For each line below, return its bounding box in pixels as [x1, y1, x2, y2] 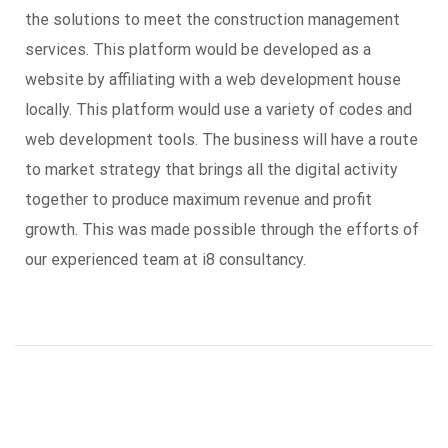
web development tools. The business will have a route [25, 130, 418, 149]
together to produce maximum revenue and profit [25, 190, 372, 209]
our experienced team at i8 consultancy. [25, 250, 306, 269]
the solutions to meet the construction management [25, 10, 400, 29]
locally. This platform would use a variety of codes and [25, 100, 412, 119]
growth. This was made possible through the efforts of [25, 220, 419, 239]
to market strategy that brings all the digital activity [25, 160, 398, 179]
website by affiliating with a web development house [25, 70, 401, 89]
